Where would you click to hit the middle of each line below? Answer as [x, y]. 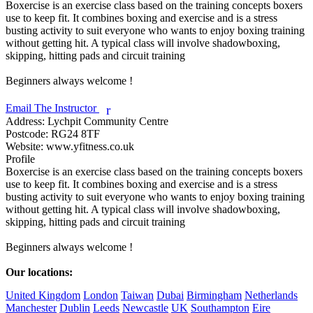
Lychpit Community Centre [107, 121]
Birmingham [214, 295]
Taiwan [137, 295]
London [101, 295]
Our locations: [39, 272]
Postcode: [27, 133]
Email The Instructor [52, 108]
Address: [25, 121]
